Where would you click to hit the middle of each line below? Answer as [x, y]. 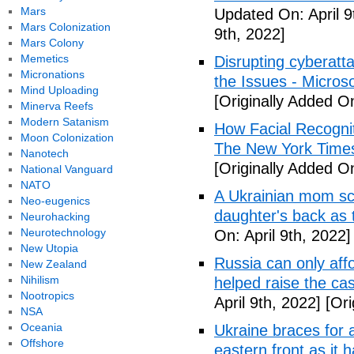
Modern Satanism [64, 122]
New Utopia [49, 248]
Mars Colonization [65, 27]
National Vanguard [66, 169]
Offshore [42, 343]
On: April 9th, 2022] [282, 235]
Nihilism [40, 280]
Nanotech [44, 153]
